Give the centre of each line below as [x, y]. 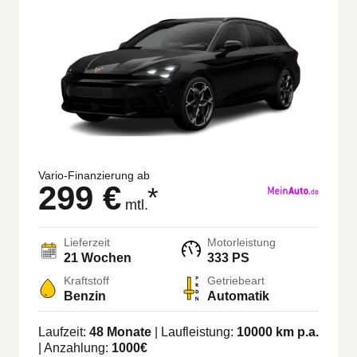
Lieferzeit [87, 242]
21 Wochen [98, 257]
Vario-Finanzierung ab [94, 175]
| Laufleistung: [194, 331]
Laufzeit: [64, 331]
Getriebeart [236, 280]
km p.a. [296, 331]
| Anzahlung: [75, 347]
